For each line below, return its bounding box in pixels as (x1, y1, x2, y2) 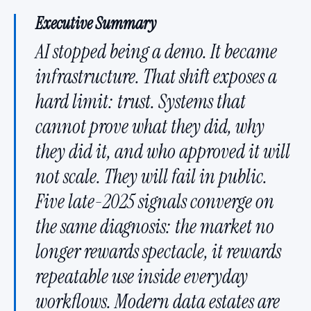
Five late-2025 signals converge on (35, 189, 274, 215)
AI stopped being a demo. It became (35, 39, 277, 65)
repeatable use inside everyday (35, 264, 248, 290)
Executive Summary (35, 12, 156, 34)
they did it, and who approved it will (35, 139, 290, 165)
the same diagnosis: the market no (35, 214, 274, 240)
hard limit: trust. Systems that (35, 89, 246, 115)
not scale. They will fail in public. (35, 164, 267, 190)
